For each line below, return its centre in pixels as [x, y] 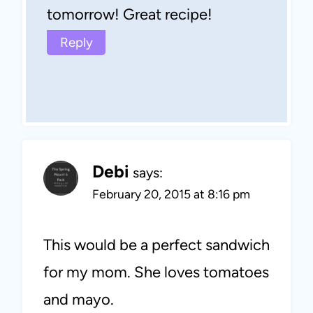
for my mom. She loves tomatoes [156, 272]
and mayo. [79, 299]
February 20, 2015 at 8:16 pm [171, 194]
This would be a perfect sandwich [156, 245]
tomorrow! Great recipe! [130, 14]
